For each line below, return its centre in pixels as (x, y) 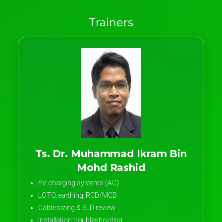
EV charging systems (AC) (79, 183)
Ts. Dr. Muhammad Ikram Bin (111, 154)
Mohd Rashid (111, 168)
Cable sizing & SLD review (77, 208)
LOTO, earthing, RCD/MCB (78, 195)
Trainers (111, 23)
